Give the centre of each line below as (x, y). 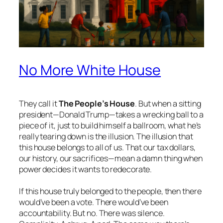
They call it (39, 103)
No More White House (90, 70)
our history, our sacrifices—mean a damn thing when (111, 158)
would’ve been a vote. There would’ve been (94, 202)
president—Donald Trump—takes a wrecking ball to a (111, 114)
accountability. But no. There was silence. (92, 213)
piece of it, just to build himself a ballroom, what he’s (110, 125)
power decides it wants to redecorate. (86, 169)
